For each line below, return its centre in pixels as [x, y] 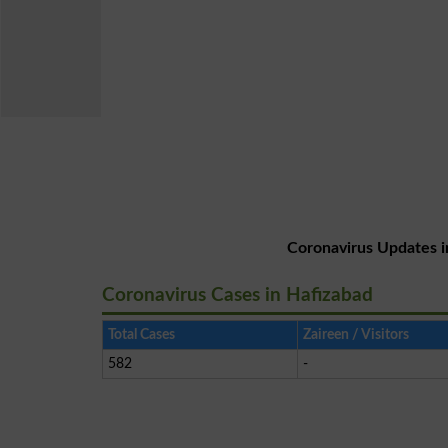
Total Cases [141, 334]
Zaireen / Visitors [356, 334]
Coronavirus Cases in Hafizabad [237, 295]
